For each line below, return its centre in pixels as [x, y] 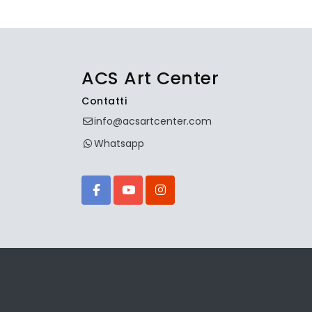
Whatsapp [119, 143]
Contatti [104, 101]
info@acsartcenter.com [153, 121]
